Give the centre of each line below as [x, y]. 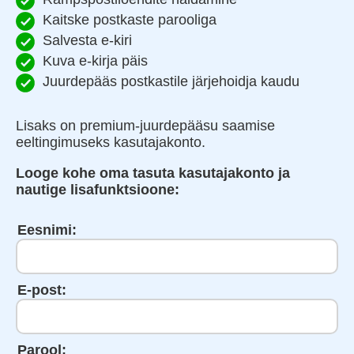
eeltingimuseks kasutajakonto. [111, 142]
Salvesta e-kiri [87, 40]
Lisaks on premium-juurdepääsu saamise [145, 125]
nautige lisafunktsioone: [98, 189]
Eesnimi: [47, 230]
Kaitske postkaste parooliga [130, 19]
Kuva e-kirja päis [95, 60]
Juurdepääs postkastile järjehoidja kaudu [171, 81]
